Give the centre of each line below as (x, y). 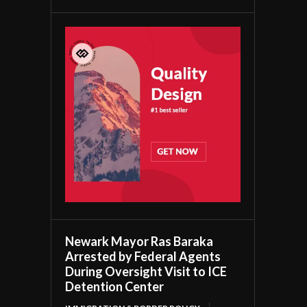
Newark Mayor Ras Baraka (139, 242)
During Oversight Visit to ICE (146, 272)
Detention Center (115, 287)
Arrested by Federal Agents (143, 257)
